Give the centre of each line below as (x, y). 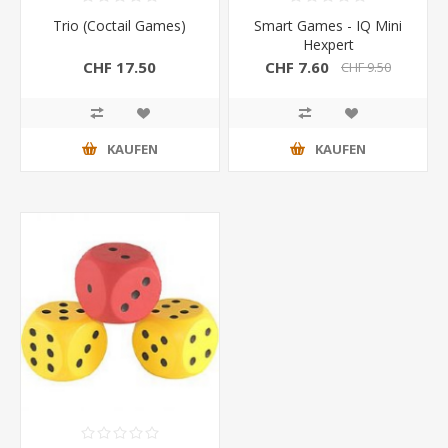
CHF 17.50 (120, 67)
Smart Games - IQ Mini (328, 25)
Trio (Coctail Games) (120, 25)
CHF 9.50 (366, 67)
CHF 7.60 (297, 67)
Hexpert (328, 44)
